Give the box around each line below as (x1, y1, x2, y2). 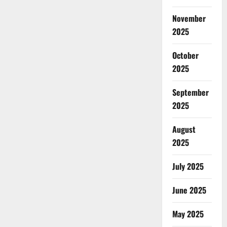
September (172, 86, 209, 99)
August (172, 123, 196, 136)
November (172, 12, 206, 25)
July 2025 (172, 160, 204, 173)
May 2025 (172, 208, 204, 220)
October (172, 49, 199, 62)
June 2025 (172, 184, 206, 197)
